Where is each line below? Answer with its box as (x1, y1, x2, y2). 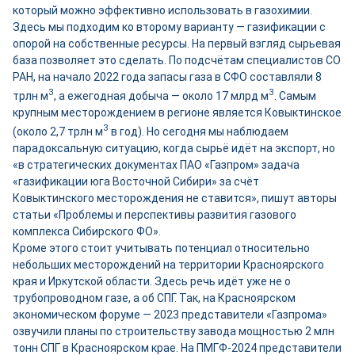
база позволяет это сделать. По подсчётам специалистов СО (13, 54, 341, 67)
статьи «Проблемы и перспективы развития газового (13, 208, 296, 221)
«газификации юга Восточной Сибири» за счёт (13, 174, 259, 188)
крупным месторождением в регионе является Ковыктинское (13, 105, 342, 119)
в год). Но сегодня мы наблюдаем (109, 124, 288, 138)
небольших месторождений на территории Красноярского (13, 258, 324, 271)
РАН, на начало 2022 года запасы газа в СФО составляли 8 (13, 71, 322, 84)
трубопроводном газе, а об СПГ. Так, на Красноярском (13, 291, 296, 304)
